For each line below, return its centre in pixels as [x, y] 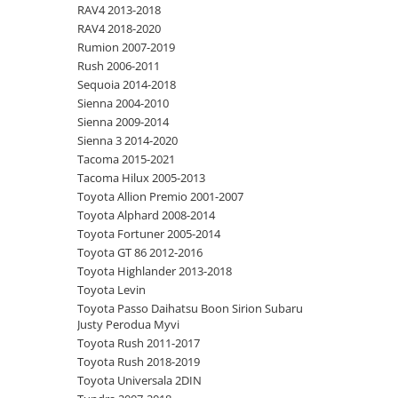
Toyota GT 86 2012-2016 [140, 252]
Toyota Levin [111, 290]
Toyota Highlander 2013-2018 [155, 271]
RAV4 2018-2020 [119, 28]
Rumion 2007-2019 [126, 47]
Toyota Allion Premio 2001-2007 [160, 196]
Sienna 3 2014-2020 [127, 140]
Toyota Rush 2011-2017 [139, 343]
